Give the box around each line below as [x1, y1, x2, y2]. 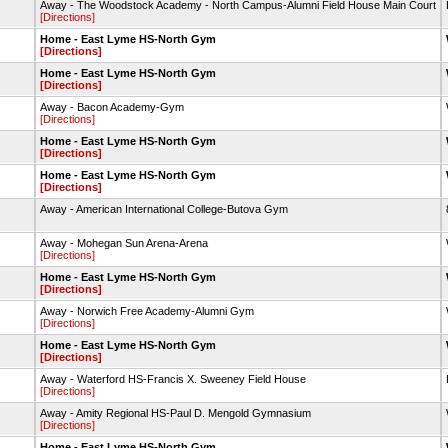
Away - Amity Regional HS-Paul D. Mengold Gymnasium [39, 407, 311, 419]
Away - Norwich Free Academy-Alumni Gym [39, 305, 254, 317]
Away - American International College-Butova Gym [39, 203, 288, 215]
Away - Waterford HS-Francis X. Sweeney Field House [39, 373, 306, 385]
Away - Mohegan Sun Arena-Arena [39, 237, 208, 249]
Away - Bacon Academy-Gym [39, 101, 184, 113]
